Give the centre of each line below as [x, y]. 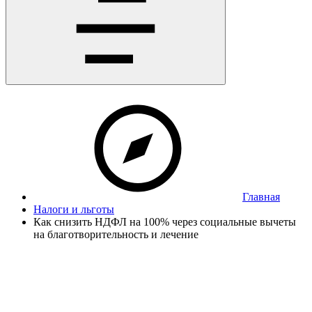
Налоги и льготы [74, 209]
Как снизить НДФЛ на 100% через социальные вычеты [165, 222]
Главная [261, 197]
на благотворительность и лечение [116, 234]
